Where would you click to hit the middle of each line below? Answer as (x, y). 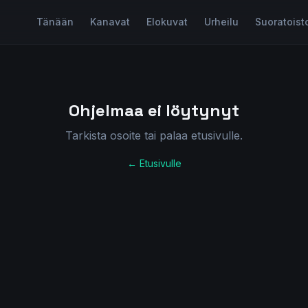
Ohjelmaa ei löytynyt (154, 110)
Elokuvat (167, 22)
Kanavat (110, 22)
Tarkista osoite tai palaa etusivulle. (154, 135)
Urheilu (221, 22)
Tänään (55, 22)
